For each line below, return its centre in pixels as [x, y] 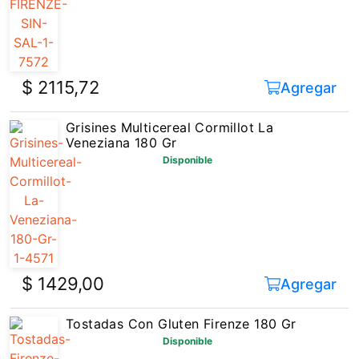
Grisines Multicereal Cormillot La [170, 94]
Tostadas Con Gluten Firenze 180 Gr [181, 290]
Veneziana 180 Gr [121, 109]
